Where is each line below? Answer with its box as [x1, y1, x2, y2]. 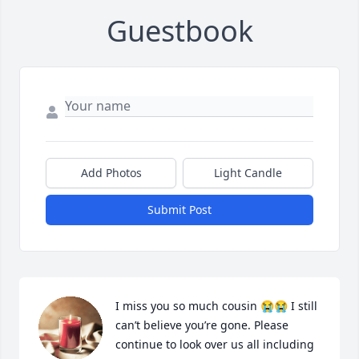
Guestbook [106, 11, 253, 51]
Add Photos [80, 165, 142, 181]
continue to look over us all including [115, 337, 314, 353]
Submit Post [147, 202, 212, 218]
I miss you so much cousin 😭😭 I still [115, 298, 317, 314]
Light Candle [214, 165, 282, 181]
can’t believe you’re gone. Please [115, 317, 288, 333]
